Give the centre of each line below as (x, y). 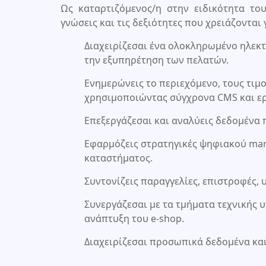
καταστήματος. (118, 158)
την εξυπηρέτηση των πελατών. (156, 60)
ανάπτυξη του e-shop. (134, 218)
